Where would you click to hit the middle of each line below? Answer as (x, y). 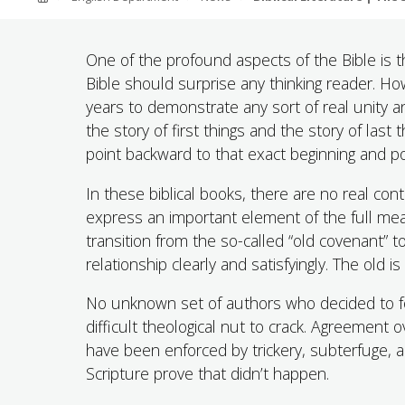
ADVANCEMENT (181, 70)
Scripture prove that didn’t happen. (207, 374)
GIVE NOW (132, 137)
